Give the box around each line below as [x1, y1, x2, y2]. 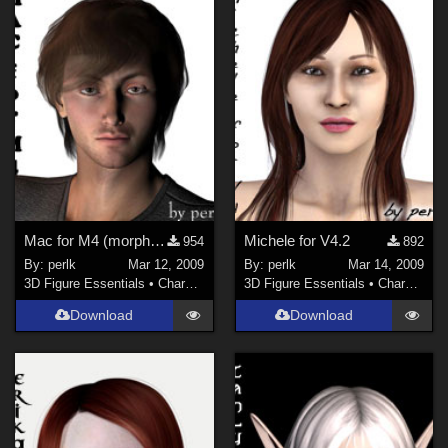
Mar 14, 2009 [347, 257, 424, 273]
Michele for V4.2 [243, 231, 350, 249]
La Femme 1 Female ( [58, 19, 178, 34]
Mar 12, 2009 [128, 257, 205, 273]
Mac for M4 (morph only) [150, 231, 166, 249]
